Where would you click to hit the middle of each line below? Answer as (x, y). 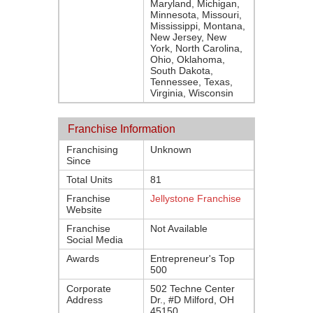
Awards (83, 259)
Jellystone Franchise (196, 198)
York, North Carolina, (196, 48)
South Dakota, (182, 71)
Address (85, 300)
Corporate (89, 289)
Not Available (179, 228)
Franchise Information (122, 129)
